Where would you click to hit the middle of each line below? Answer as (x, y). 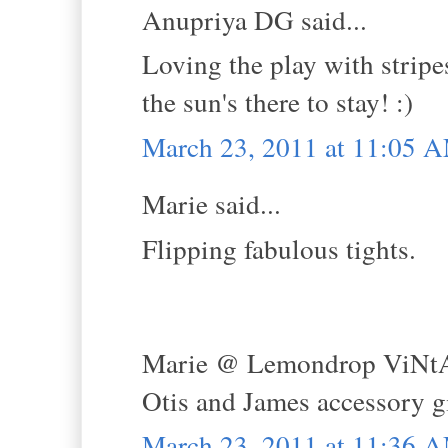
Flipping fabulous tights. (279, 248)
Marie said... (211, 204)
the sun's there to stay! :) (277, 102)
